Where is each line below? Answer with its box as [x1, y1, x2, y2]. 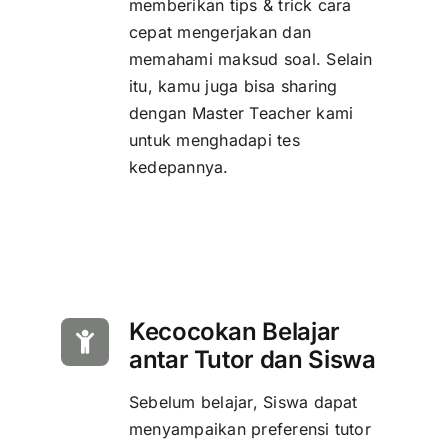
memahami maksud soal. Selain [128, 49, 373, 70]
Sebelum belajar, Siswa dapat [128, 392, 358, 413]
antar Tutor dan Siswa [128, 345, 376, 375]
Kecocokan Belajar [128, 317, 340, 347]
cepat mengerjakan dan [128, 22, 312, 43]
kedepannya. [128, 157, 229, 178]
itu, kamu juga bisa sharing [128, 76, 338, 97]
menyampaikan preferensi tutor [128, 419, 371, 440]
